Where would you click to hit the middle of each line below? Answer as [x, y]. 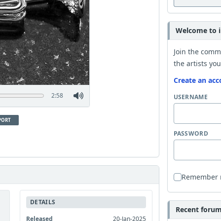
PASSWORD [191, 133]
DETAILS [43, 202]
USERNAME [190, 97]
